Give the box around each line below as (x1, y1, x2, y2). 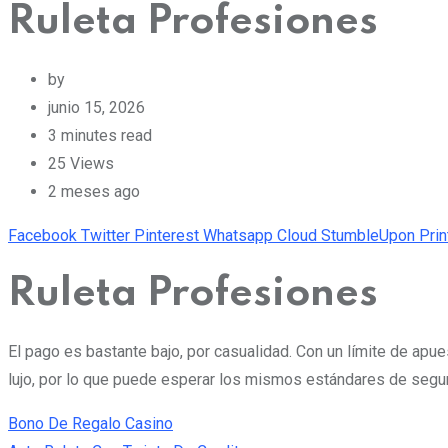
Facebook (8, 225, 77, 245)
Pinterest (134, 225, 199, 245)
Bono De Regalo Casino (8, 413, 173, 433)
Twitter (81, 225, 130, 245)
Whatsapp (203, 225, 273, 245)
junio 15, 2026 (48, 97, 145, 117)
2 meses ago (48, 181, 140, 201)
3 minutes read (48, 125, 152, 145)
